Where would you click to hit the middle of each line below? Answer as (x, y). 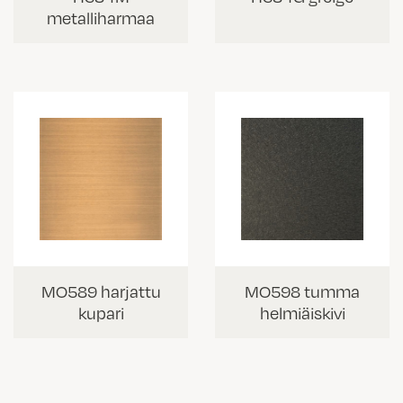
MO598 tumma (302, 291)
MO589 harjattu (101, 291)
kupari (101, 313)
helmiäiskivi (302, 313)
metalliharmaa (101, 18)
